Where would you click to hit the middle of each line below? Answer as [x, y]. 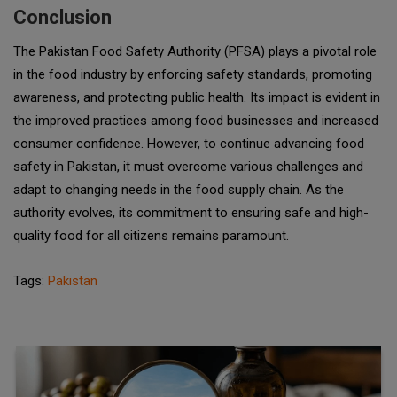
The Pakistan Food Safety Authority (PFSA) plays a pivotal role [195, 51]
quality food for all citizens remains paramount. [151, 236]
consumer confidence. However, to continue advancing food [189, 144]
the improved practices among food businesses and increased [196, 121]
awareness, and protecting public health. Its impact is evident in [197, 97]
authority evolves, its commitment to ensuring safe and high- [191, 213]
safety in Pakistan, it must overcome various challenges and [188, 167]
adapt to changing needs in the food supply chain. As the [179, 190]
